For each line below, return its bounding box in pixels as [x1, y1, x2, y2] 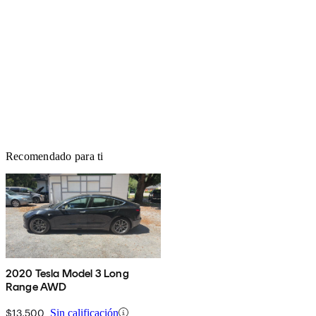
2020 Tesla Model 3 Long [6, 266, 129, 280]
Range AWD [6, 279, 67, 293]
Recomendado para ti [6, 150, 104, 162]
